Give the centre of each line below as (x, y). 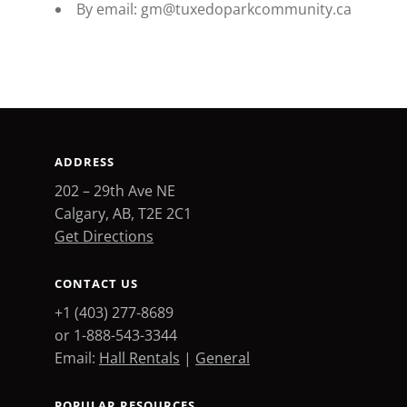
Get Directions (104, 236)
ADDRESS (84, 162)
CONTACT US (96, 283)
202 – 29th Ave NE (115, 191)
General (223, 358)
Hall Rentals (139, 358)
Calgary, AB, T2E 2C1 (123, 213)
